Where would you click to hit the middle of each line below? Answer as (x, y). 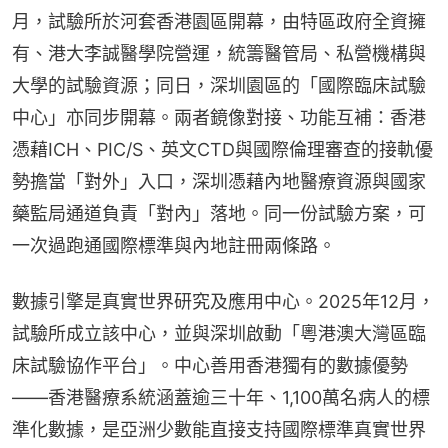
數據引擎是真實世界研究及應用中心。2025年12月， (223, 301)
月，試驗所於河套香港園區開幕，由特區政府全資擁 (219, 21)
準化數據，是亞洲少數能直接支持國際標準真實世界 (219, 429)
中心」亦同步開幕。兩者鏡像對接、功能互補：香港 (219, 117)
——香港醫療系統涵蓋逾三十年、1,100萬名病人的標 (221, 397)
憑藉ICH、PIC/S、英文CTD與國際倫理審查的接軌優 (222, 149)
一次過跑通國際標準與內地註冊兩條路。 (174, 245)
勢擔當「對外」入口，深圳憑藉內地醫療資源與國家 (219, 181)
